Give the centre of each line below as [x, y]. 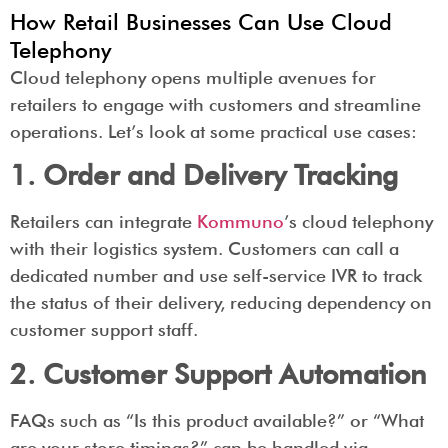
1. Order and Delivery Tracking [204, 175]
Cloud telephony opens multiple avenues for [193, 77]
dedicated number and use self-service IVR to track [216, 276]
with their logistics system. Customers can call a [204, 249]
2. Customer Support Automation [218, 373]
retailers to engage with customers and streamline [215, 104]
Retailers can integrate [103, 222]
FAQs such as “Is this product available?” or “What [217, 420]
